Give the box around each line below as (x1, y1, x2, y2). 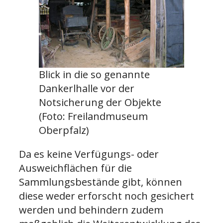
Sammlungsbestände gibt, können (19, 175, 182, 189)
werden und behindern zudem (19, 203, 163, 217)
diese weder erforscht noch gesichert (19, 189, 194, 203)
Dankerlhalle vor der (39, 82, 134, 96)
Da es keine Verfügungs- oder (19, 147, 159, 161)
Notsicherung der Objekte (39, 96, 161, 110)
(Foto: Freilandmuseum (39, 110, 148, 123)
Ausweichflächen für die (19, 161, 132, 175)
